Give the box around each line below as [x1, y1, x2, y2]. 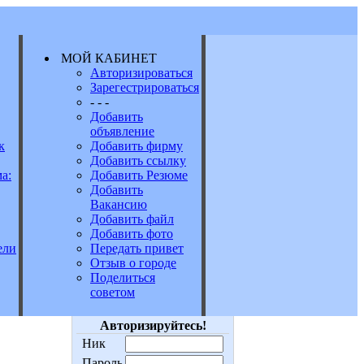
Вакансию [90, 197, 147, 211]
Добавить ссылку [90, 154, 186, 167]
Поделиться [90, 271, 155, 284]
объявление [90, 124, 154, 138]
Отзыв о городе [90, 256, 176, 270]
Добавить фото [90, 227, 173, 240]
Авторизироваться [90, 66, 193, 80]
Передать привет [90, 241, 184, 255]
